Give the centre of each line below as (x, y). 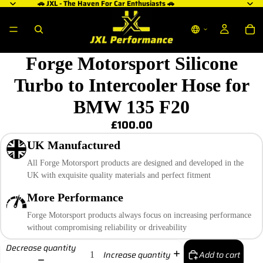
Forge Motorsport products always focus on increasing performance (139, 215)
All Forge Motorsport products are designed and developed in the (135, 163)
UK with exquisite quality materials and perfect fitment (119, 175)
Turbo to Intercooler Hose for (131, 85)
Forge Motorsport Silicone (131, 63)
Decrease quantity (41, 248)
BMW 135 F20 (131, 107)
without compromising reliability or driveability (107, 227)
